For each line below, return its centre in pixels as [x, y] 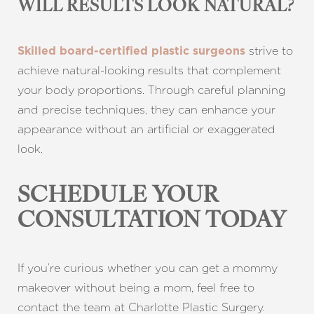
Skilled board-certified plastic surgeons [131, 51]
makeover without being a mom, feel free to [136, 288]
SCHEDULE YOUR [118, 196]
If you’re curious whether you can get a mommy [148, 268]
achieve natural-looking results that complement [149, 70]
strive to [269, 51]
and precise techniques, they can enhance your [146, 110]
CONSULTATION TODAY [152, 221]
